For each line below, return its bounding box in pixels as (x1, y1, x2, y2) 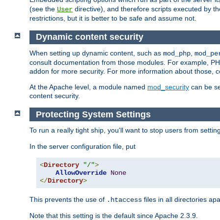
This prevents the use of (29, 195, 107, 204)
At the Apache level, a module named (29, 82, 147, 91)
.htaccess (107, 196, 142, 204)
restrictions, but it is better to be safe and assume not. (29, 14, 196, 23)
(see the (29, 5, 57, 13)
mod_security (147, 82, 189, 91)
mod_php (163, 49, 191, 57)
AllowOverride (55, 169, 107, 177)
